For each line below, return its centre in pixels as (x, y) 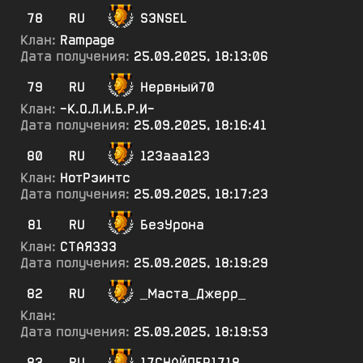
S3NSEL (164, 18)
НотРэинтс (95, 178)
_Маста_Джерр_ (193, 294)
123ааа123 (175, 156)
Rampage (87, 40)
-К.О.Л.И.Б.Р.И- (107, 109)
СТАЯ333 (88, 247)
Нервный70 (177, 87)
